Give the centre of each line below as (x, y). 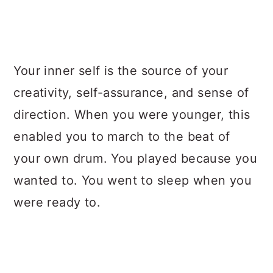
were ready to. (57, 202)
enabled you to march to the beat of (122, 136)
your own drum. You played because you (136, 158)
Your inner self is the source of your (121, 71)
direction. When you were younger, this (132, 115)
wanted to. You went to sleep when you (133, 180)
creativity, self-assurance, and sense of (131, 93)
